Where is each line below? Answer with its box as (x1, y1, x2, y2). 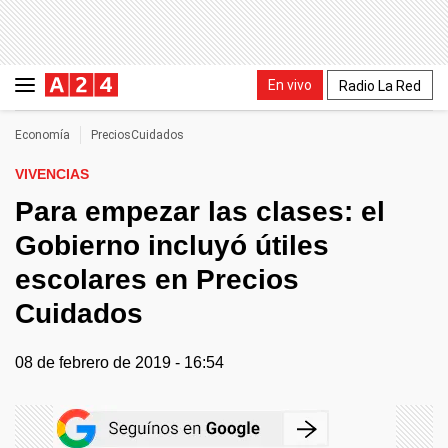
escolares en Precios (15, 264, 299, 295)
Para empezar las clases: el (15, 196, 385, 227)
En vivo (268, 76, 312, 93)
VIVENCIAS (15, 166, 89, 182)
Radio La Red (339, 77, 421, 94)
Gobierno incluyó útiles (15, 230, 329, 261)
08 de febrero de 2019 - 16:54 (15, 354, 224, 371)
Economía (15, 128, 70, 142)
